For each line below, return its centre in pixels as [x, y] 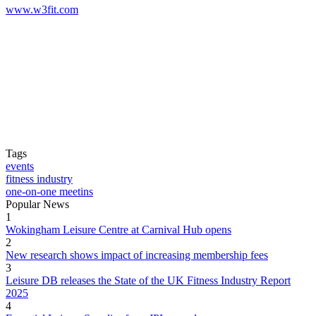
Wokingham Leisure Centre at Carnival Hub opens [119, 230]
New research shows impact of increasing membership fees [137, 255]
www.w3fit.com [42, 10]
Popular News [37, 204]
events [20, 166]
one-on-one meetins [49, 192]
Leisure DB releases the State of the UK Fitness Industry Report [148, 280]
